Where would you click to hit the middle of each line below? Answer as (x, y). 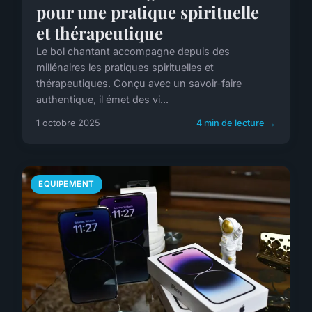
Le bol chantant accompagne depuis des (133, 51)
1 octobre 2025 (68, 123)
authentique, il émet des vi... (102, 99)
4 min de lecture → (236, 123)
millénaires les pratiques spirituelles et (125, 67)
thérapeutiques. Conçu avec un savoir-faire (139, 83)
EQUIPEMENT (67, 184)
